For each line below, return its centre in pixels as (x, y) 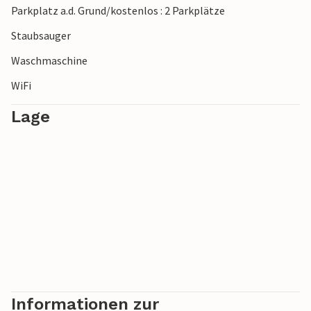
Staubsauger (41, 36)
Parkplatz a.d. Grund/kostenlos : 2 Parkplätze (118, 11)
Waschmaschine (49, 61)
